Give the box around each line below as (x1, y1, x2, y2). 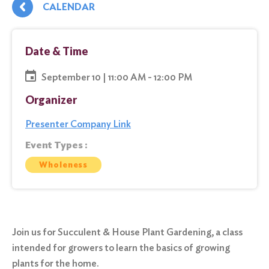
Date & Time (25, 44, 88, 58)
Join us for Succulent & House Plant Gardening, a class (12, 226, 243, 238)
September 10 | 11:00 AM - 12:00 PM (41, 71, 192, 83)
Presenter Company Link (25, 118, 131, 130)
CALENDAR (43, 1, 95, 13)
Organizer (25, 93, 77, 106)
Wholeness (39, 160, 88, 169)
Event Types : (25, 139, 88, 151)
